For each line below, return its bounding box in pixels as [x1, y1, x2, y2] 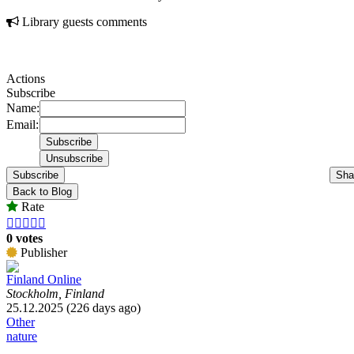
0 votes [6, 232, 43, 246]
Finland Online [6, 273, 81, 287]
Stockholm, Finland [6, 287, 104, 301]
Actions [6, 72, 45, 86]
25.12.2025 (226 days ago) [6, 301, 141, 315]
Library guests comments [19, 15, 147, 29]
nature [6, 330, 37, 344]
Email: [6, 118, 39, 132]
